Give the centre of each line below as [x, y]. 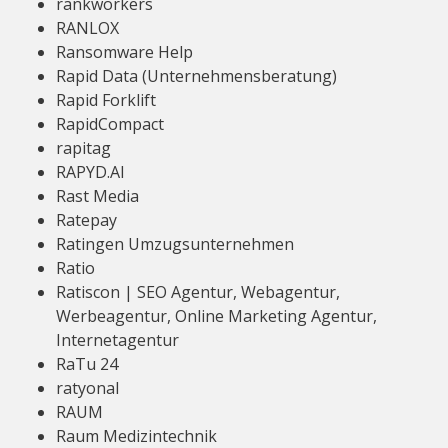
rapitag [83, 148]
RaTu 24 [87, 364]
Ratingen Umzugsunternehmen [175, 244]
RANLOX [87, 28]
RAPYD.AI [90, 172]
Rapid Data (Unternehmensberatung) [196, 76]
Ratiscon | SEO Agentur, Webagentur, [198, 292]
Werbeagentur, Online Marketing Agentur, [216, 316]
